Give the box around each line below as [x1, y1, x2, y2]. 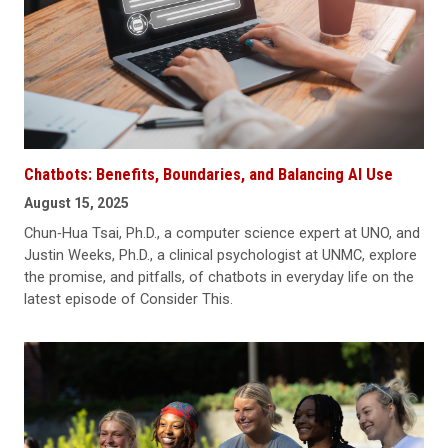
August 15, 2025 [24, 194, 129, 211]
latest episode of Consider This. [24, 289, 233, 308]
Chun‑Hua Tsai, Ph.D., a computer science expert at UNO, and [24, 223, 420, 242]
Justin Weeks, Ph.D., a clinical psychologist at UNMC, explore [24, 245, 417, 264]
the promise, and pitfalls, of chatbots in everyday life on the [24, 267, 414, 286]
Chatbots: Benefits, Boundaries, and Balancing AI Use [24, 164, 393, 184]
